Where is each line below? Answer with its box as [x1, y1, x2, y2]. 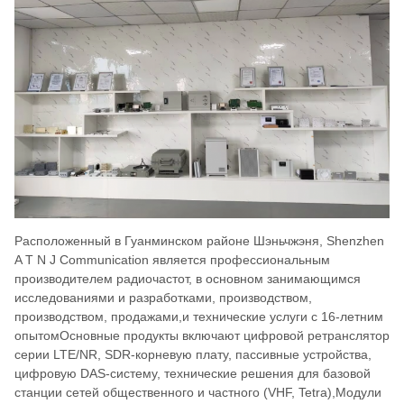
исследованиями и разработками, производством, [14, 290, 312, 306]
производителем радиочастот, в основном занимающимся [14, 271, 361, 287]
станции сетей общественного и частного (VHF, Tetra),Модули [14, 385, 381, 400]
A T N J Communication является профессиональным [14, 252, 330, 268]
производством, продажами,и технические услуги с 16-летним [14, 309, 383, 325]
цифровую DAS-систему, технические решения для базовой [14, 366, 371, 381]
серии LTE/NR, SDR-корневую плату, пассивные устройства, [14, 347, 372, 363]
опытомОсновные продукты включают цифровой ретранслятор [14, 328, 390, 344]
